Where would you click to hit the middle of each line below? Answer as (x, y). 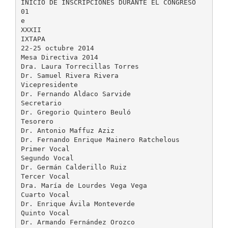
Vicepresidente (49, 84)
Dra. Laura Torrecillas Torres (80, 66)
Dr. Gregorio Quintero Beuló (76, 112)
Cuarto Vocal (45, 194)
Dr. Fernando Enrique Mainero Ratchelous (100, 139)
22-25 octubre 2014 (57, 48)
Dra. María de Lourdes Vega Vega (84, 185)
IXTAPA (33, 39)
